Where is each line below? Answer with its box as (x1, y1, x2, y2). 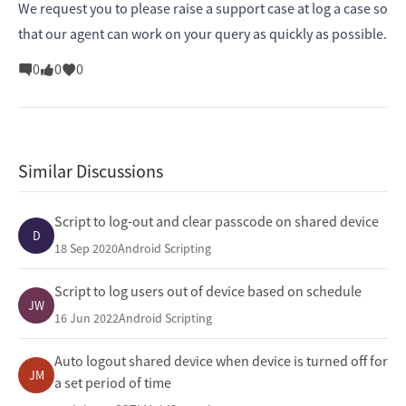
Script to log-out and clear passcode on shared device (54, 212, 379, 231)
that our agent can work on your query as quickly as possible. (18, 24, 387, 43)
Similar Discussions (18, 159, 163, 183)
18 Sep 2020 (54, 240, 118, 257)
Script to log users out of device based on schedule (54, 282, 362, 301)
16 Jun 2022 (54, 310, 119, 327)
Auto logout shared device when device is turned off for (54, 352, 388, 371)
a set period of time (54, 373, 171, 392)
